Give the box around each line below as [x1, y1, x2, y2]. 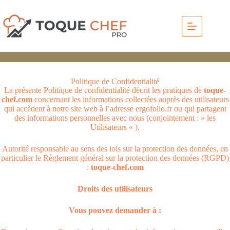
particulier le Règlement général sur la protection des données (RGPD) [1, 154, 229, 162]
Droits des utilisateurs [78, 184, 152, 193]
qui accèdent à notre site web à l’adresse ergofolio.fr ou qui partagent [4, 104, 226, 113]
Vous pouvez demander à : [69, 206, 161, 215]
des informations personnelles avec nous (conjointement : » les [14, 113, 216, 122]
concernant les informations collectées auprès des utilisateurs [32, 95, 229, 104]
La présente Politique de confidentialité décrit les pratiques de [4, 86, 204, 94]
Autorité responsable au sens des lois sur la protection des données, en [2, 144, 228, 153]
